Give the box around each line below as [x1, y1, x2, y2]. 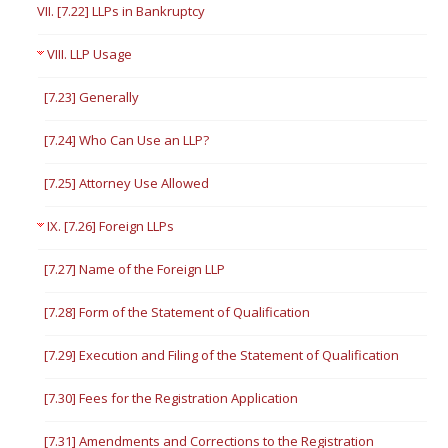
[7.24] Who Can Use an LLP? [44, 131, 210, 149]
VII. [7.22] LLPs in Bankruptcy [37, 2, 206, 20]
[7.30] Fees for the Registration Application [44, 389, 299, 407]
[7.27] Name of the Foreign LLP [44, 260, 226, 278]
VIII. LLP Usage [47, 45, 133, 63]
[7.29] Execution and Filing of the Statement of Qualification [44, 346, 400, 364]
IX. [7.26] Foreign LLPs [47, 217, 175, 235]
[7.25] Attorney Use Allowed [44, 174, 210, 192]
